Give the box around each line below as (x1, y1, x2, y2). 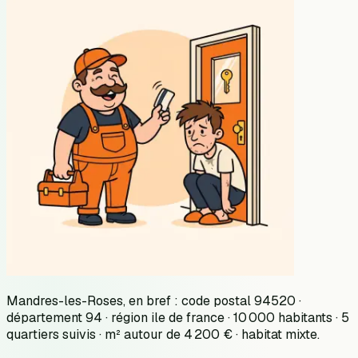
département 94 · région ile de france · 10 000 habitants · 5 (6, 308, 349, 326)
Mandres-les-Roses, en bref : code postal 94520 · (6, 292, 301, 309)
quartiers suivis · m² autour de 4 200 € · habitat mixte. (6, 325, 320, 343)
